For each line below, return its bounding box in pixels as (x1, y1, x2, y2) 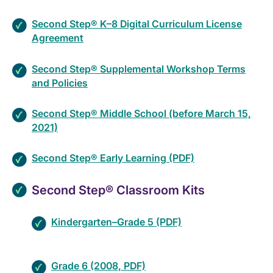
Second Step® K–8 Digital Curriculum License (32, 18, 242, 30)
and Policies (32, 76, 88, 89)
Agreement (32, 32, 83, 44)
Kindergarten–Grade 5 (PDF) (51, 216, 182, 229)
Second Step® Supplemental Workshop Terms (32, 62, 246, 75)
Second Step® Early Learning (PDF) (32, 151, 194, 164)
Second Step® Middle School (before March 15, (32, 107, 251, 119)
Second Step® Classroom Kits (32, 183, 211, 198)
